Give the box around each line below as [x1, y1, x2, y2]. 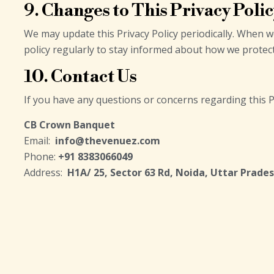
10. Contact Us [24, 66, 137, 87]
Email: [24, 134, 55, 147]
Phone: [24, 150, 58, 163]
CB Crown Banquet [24, 118, 115, 131]
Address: [24, 166, 67, 179]
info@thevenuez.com [55, 134, 160, 147]
